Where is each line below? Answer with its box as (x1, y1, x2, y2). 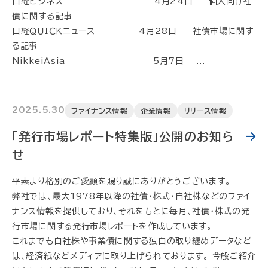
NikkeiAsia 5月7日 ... (12, 57, 205, 65)
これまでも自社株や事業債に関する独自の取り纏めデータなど (12, 237, 252, 245)
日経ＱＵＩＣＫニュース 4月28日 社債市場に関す (12, 27, 254, 35)
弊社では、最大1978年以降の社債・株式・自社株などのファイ (12, 192, 251, 200)
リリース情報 (184, 107, 227, 114)
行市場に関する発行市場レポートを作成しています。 (12, 222, 212, 230)
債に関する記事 (12, 12, 72, 20)
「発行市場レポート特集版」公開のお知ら (12, 130, 234, 142)
